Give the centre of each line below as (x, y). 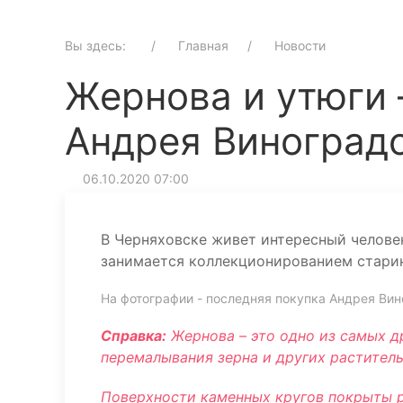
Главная (203, 45)
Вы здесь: (101, 45)
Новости (300, 45)
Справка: (134, 336)
